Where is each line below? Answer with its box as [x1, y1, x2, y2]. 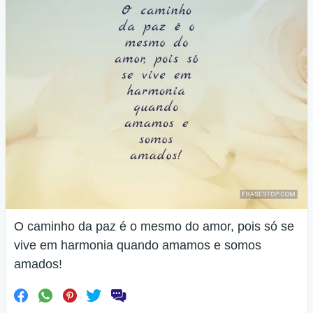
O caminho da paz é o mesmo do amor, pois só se [14, 219, 294, 233]
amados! [14, 257, 62, 271]
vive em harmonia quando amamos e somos [14, 238, 261, 252]
